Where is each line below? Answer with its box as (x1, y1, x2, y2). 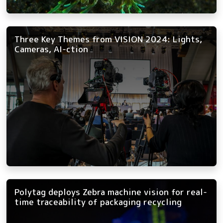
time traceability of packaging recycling (14, 196, 182, 208)
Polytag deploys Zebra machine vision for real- (14, 186, 207, 198)
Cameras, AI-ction (14, 43, 88, 55)
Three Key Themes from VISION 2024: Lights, (14, 33, 202, 45)
